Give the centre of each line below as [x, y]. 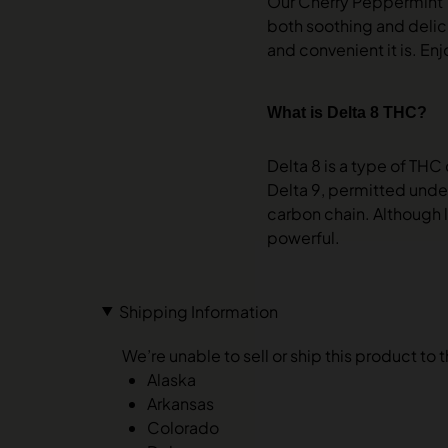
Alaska [171, 379]
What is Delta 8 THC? [347, 112]
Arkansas [180, 403]
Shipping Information [198, 311]
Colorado [183, 427]
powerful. [303, 237]
